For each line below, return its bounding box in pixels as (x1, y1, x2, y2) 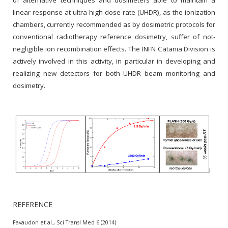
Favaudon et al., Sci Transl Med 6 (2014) (13, 218, 118, 226)
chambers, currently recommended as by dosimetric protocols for (13, 20, 215, 29)
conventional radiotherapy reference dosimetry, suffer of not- (13, 32, 215, 41)
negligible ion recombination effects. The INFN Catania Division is (13, 44, 215, 53)
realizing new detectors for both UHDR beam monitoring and (13, 69, 215, 78)
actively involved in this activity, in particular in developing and (13, 56, 215, 66)
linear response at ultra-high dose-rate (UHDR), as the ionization (13, 8, 215, 17)
